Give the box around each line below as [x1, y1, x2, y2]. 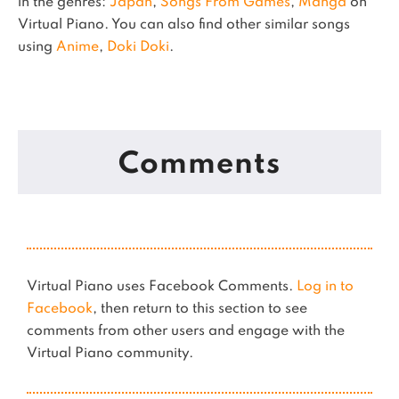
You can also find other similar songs [111, 18, 350, 32]
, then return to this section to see [93, 302, 307, 316]
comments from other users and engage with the [27, 324, 345, 338]
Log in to [297, 280, 354, 294]
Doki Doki [107, 40, 169, 54]
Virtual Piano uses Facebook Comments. [27, 280, 297, 294]
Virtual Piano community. [27, 346, 193, 361]
